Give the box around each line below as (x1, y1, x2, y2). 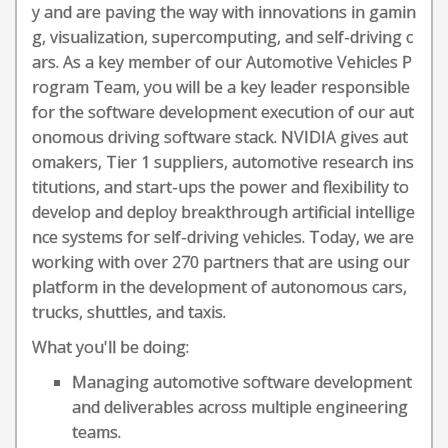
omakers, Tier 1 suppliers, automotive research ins (32, 151, 414, 173)
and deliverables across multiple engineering (72, 396, 408, 418)
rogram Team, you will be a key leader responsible (32, 76, 410, 98)
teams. (72, 421, 121, 443)
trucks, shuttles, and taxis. (32, 301, 226, 323)
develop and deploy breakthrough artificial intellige (32, 201, 415, 223)
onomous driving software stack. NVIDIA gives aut (32, 126, 408, 148)
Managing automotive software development (72, 371, 412, 393)
